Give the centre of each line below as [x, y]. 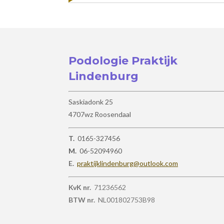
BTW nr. [82, 200]
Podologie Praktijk [123, 60]
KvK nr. [80, 187]
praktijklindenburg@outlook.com [127, 163]
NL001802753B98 [125, 200]
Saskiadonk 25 [91, 102]
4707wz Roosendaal [100, 114]
